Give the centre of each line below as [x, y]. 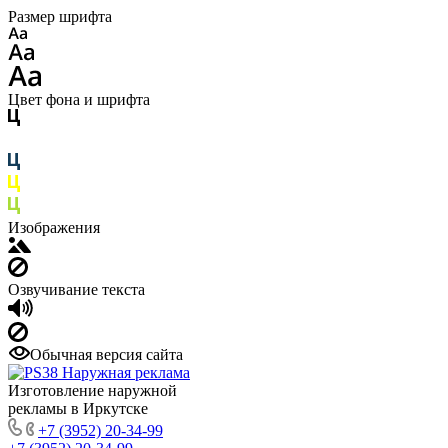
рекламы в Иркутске [78, 408]
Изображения [54, 227]
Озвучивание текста [76, 289]
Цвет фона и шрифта [79, 99]
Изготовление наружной [92, 390]
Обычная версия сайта [106, 354]
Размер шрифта [60, 16]
